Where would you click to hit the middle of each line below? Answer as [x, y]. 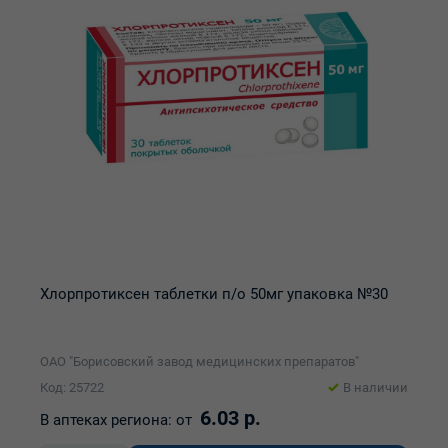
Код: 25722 [72, 387]
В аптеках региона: [106, 420]
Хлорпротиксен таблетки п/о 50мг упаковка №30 [214, 294]
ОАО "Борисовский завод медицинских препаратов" [199, 361]
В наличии [375, 387]
